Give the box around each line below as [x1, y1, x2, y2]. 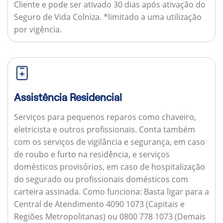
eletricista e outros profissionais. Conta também [13, 123, 195, 135]
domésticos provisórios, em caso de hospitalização [13, 161, 205, 172]
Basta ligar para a [141, 186, 209, 197]
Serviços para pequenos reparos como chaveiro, [13, 111, 196, 122]
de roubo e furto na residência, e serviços [13, 148, 170, 160]
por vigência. [13, 24, 62, 35]
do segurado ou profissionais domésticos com [13, 173, 188, 185]
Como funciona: [82, 186, 142, 197]
